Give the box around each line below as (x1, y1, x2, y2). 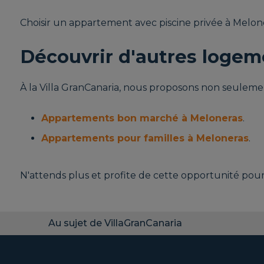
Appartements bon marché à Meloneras (41, 113, 243, 124)
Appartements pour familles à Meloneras (41, 133, 249, 144)
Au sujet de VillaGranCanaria (48, 217, 182, 229)
